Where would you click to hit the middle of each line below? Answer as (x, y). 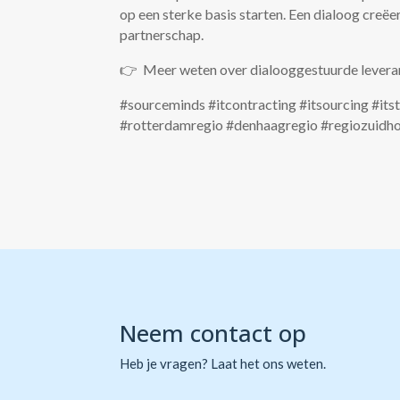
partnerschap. (162, 35)
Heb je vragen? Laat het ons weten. (223, 363)
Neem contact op (213, 333)
